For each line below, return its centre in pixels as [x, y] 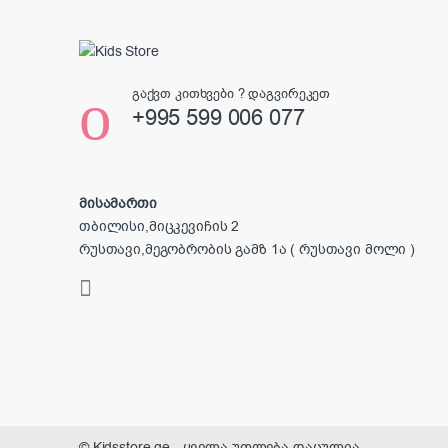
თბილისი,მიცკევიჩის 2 [159, 227]
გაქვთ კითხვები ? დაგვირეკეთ [231, 94]
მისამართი [118, 204]
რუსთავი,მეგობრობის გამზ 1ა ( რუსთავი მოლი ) [247, 250]
